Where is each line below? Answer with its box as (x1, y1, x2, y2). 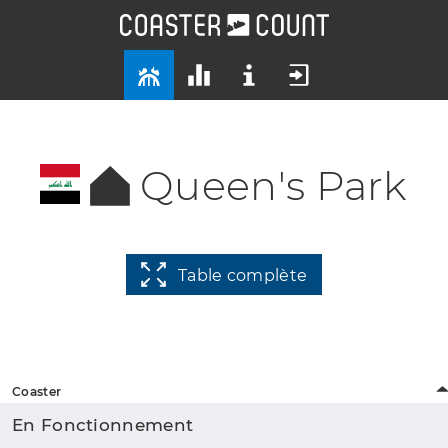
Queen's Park (140, 161, 408, 210)
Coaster (12, 383, 62, 399)
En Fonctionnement (12, 414, 194, 435)
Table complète (177, 265, 308, 285)
